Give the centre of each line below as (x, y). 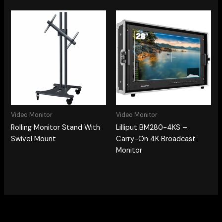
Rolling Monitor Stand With (56, 127)
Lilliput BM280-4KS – (152, 127)
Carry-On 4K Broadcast (156, 139)
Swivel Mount (34, 139)
